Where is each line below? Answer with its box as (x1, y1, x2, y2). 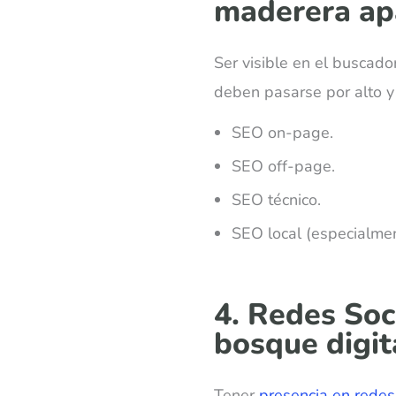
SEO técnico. (232, 188, 321, 210)
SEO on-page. (232, 121, 333, 143)
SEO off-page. (232, 155, 335, 177)
